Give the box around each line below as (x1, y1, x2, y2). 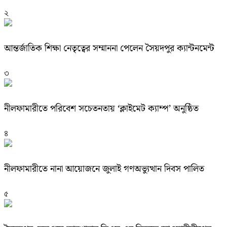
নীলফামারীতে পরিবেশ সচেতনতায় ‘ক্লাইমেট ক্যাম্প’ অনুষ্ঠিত (4, 101, 199, 117)
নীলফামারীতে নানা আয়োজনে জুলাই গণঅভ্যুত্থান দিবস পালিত (4, 161, 204, 176)
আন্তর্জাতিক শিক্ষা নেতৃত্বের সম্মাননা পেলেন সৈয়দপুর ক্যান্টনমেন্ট (4, 41, 214, 56)
